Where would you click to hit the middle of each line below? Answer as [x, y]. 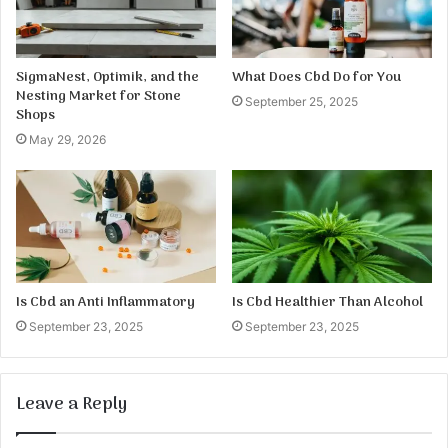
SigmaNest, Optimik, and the [107, 78]
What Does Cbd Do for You [316, 78]
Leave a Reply [71, 405]
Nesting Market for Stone [98, 97]
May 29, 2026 [67, 140]
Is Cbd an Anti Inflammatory [105, 303]
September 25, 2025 [301, 102]
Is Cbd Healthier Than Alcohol [327, 303]
